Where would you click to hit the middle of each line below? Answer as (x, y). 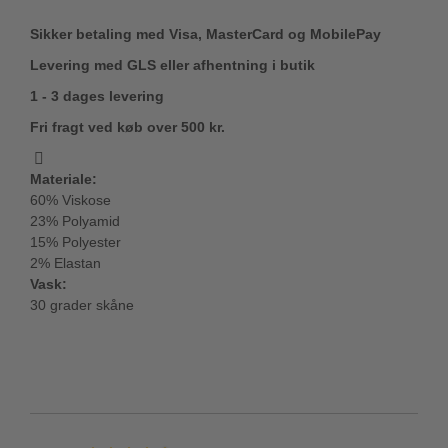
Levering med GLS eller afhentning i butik (172, 65)
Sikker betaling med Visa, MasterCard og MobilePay (205, 34)
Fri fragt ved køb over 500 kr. (127, 127)
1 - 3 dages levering (97, 96)
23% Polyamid (75, 221)
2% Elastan (65, 263)
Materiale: (63, 179)
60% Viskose (70, 200)
